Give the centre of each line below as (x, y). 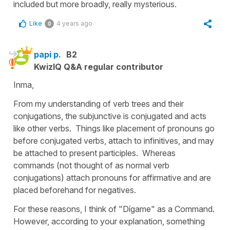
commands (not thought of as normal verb (91, 165)
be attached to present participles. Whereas (94, 153)
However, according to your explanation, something (109, 221)
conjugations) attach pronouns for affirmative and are (112, 177)
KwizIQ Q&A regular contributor (99, 66)
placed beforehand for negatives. (75, 190)
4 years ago (74, 23)
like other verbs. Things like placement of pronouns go (114, 128)
